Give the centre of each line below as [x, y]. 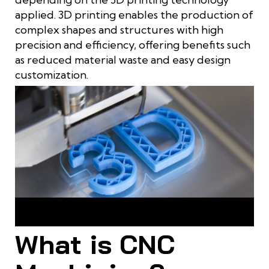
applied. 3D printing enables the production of [134, 15]
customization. [52, 75]
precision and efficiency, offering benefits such [133, 45]
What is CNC [95, 244]
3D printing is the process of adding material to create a [134, 209]
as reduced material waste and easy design [123, 60]
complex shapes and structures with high [119, 30]
